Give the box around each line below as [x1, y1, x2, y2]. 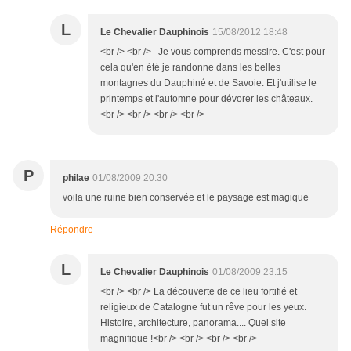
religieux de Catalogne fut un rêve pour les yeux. [100, 302, 306, 313]
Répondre [50, 224, 93, 235]
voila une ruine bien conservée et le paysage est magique [63, 192, 309, 203]
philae [63, 172, 89, 183]
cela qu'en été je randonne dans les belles [100, 62, 280, 73]
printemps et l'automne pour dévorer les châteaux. [100, 93, 313, 104]
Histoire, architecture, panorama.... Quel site [100, 317, 286, 328]
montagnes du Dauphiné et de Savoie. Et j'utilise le [100, 78, 317, 89]
